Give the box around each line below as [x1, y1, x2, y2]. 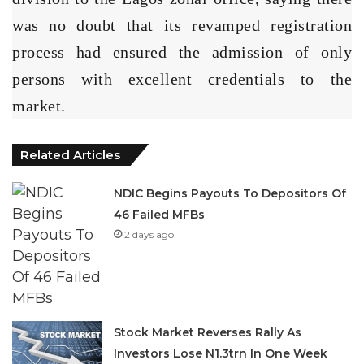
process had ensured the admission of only [12, 42, 352, 61]
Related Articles [20, 146, 120, 162]
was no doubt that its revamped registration [12, 15, 352, 34]
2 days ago [124, 227, 175, 240]
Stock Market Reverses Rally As [114, 324, 302, 340]
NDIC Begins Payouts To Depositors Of [114, 185, 347, 201]
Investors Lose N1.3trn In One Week [114, 345, 328, 361]
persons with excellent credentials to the [12, 69, 352, 88]
